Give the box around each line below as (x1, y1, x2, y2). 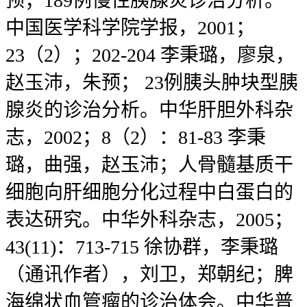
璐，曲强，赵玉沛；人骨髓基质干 (5, 154, 293, 176)
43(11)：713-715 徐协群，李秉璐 (5, 236, 278, 258)
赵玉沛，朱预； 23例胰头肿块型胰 (5, 72, 298, 94)
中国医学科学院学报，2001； (5, 17, 255, 39)
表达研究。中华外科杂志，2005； (5, 209, 293, 231)
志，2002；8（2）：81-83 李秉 (5, 127, 266, 149)
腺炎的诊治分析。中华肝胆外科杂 (5, 99, 293, 121)
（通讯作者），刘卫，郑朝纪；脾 (5, 264, 293, 286)
